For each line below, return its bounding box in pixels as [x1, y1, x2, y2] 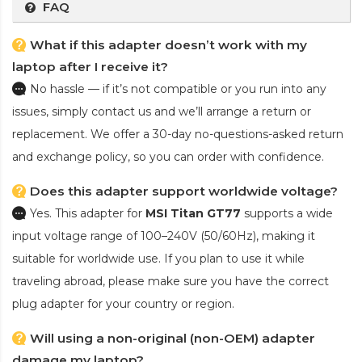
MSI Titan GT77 [145, 206, 241, 221]
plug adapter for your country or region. [12, 297, 234, 312]
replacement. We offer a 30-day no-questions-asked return [12, 127, 343, 142]
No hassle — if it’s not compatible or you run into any [30, 82, 326, 97]
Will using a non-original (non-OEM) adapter [30, 330, 315, 347]
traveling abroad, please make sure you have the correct [12, 274, 329, 289]
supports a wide [241, 206, 333, 221]
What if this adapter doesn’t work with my [30, 37, 307, 53]
